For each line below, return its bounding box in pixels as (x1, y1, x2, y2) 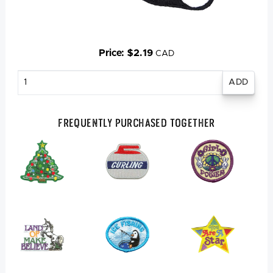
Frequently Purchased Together (58, 116, 215, 129)
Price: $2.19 (99, 48, 155, 58)
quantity (17, 83, 49, 92)
